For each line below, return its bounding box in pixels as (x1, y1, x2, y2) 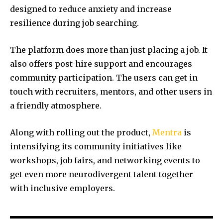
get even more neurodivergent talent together (10, 169, 193, 180)
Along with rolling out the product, (10, 127, 152, 138)
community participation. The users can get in (10, 73, 198, 83)
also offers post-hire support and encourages (10, 59, 192, 69)
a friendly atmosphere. (10, 101, 102, 111)
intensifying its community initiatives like (10, 141, 182, 152)
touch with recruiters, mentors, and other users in (10, 87, 212, 97)
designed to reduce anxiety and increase (10, 4, 172, 14)
